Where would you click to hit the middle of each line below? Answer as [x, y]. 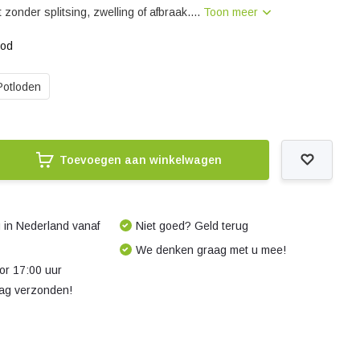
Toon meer [233, 12]
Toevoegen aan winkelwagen [140, 160]
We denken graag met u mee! [211, 250]
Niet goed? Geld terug [192, 226]
